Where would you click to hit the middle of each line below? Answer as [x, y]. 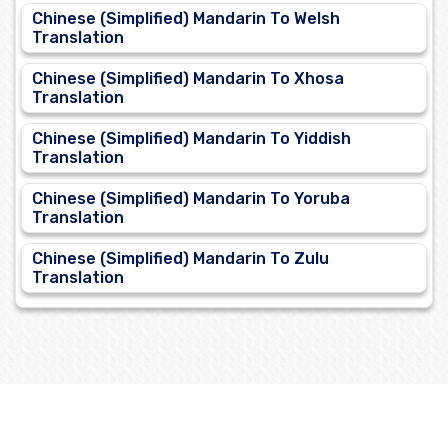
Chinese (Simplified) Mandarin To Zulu [180, 259]
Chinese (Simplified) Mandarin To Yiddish [191, 139]
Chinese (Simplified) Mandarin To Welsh [186, 19]
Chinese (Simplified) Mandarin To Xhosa [188, 79]
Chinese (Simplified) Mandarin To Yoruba [191, 199]
